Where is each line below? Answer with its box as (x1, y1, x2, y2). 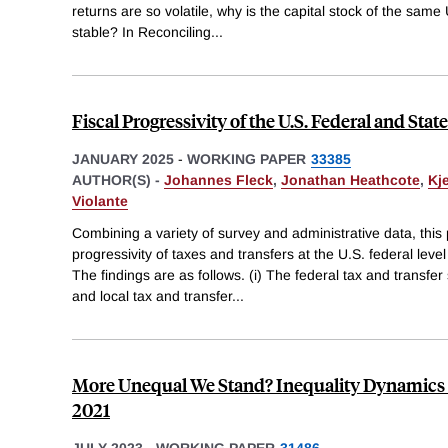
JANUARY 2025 (72, 151, 174, 168)
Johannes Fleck (164, 172, 273, 189)
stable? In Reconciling (72, 24, 211, 41)
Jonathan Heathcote (281, 172, 420, 189)
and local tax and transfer (72, 287, 232, 304)
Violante (72, 193, 128, 210)
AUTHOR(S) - (72, 172, 164, 189)
